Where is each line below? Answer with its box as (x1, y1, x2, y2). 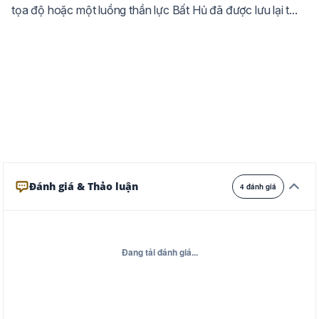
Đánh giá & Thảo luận (29, 179, 138, 193)
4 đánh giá (240, 182, 276, 192)
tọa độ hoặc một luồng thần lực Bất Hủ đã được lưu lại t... (11, 3, 298, 17)
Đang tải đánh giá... (121, 246, 198, 258)
